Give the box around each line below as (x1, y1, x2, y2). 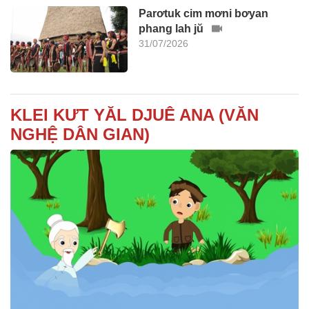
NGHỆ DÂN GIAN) (10, 124, 150, 143)
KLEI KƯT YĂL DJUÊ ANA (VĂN (10, 105, 259, 124)
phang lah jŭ (139, 23, 206, 35)
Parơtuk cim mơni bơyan (139, 8, 268, 20)
